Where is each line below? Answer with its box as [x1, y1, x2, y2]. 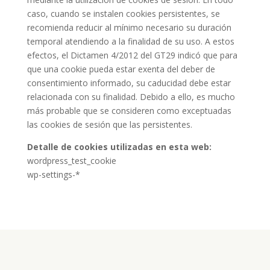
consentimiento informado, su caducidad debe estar [27, 77, 231, 89]
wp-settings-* [27, 169, 80, 180]
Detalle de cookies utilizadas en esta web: [27, 141, 212, 152]
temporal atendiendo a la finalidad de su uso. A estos [27, 36, 234, 47]
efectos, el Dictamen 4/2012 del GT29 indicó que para [27, 49, 237, 61]
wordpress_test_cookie [27, 155, 116, 166]
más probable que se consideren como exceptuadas [27, 105, 231, 116]
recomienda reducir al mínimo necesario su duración [27, 22, 231, 33]
